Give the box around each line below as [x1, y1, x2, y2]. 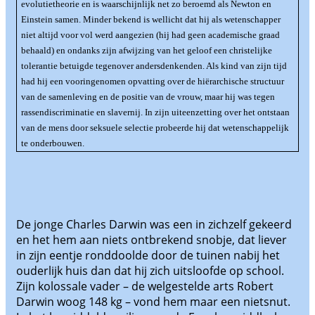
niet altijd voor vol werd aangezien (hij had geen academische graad [20, 30, 280, 41]
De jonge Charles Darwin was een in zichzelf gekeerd [16, 217, 292, 233]
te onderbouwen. [20, 138, 84, 149]
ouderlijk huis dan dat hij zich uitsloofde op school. [16, 263, 284, 279]
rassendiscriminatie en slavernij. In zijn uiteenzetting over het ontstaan [20, 107, 290, 118]
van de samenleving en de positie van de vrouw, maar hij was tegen [20, 91, 275, 103]
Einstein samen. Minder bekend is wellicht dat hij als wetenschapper [20, 14, 281, 25]
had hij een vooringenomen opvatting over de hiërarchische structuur [20, 76, 284, 87]
